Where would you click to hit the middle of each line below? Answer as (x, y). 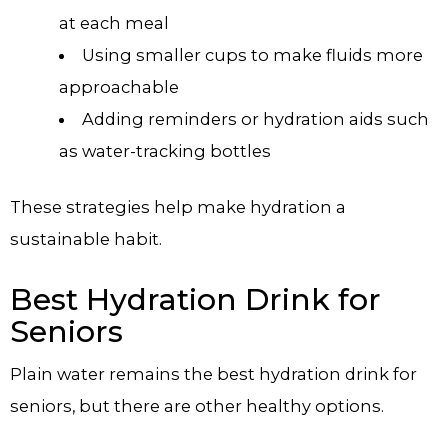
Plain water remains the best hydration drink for (213, 373)
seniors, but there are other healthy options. (197, 405)
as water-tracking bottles (165, 150)
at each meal (114, 22)
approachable (119, 86)
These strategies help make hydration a (178, 207)
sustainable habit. (86, 239)
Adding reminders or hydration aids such (255, 118)
